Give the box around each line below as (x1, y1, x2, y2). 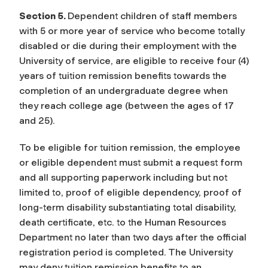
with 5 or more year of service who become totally (19, 25, 245, 36)
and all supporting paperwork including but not (19, 171, 227, 183)
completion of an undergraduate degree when (19, 84, 228, 96)
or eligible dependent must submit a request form (19, 156, 242, 168)
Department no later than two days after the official (19, 231, 246, 243)
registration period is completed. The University (19, 246, 233, 258)
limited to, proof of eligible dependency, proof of (19, 186, 242, 198)
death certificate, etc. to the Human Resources (19, 216, 226, 228)
